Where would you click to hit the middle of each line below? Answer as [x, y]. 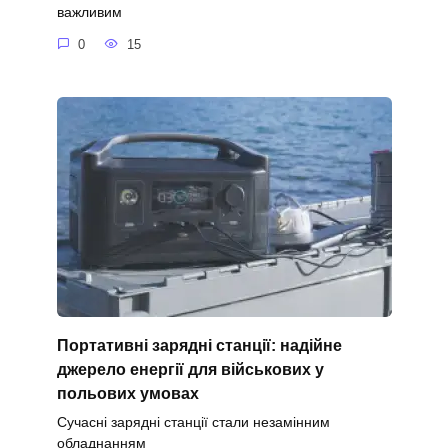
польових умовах [127, 393]
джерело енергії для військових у [190, 369]
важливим [89, 12]
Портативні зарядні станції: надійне [199, 345]
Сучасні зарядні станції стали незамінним [193, 421]
